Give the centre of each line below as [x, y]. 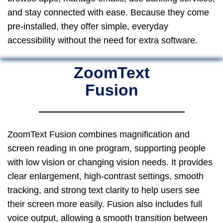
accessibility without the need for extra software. [103, 40]
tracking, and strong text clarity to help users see [104, 190]
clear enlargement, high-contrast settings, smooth [106, 176]
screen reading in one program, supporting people [107, 148]
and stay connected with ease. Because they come [108, 12]
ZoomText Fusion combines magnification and [99, 134]
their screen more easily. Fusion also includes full [105, 204]
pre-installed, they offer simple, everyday [88, 26]
